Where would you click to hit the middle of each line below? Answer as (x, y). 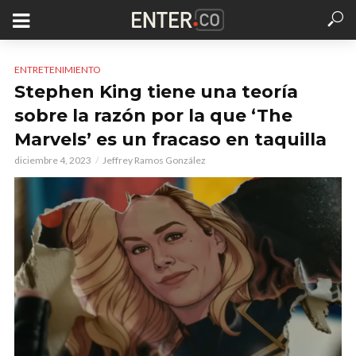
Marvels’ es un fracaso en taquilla (170, 139)
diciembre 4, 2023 (53, 160)
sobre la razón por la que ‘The (153, 116)
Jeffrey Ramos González (154, 160)
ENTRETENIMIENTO (58, 70)
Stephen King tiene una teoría (156, 92)
